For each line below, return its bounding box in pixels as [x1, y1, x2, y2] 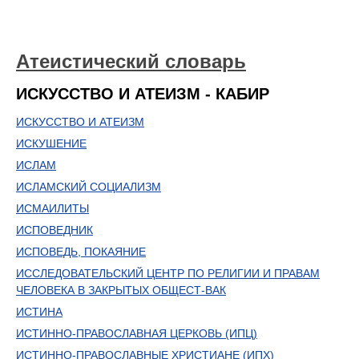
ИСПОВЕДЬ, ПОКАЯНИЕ [16, 245, 146, 258]
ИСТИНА [16, 305, 63, 318]
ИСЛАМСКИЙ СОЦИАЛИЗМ [16, 180, 161, 193]
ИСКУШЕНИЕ [16, 137, 87, 150]
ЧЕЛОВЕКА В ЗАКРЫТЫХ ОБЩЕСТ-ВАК [16, 284, 226, 296]
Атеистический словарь [16, 50, 246, 72]
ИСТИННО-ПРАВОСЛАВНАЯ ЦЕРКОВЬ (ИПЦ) [16, 327, 257, 340]
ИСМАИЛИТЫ [16, 202, 89, 215]
